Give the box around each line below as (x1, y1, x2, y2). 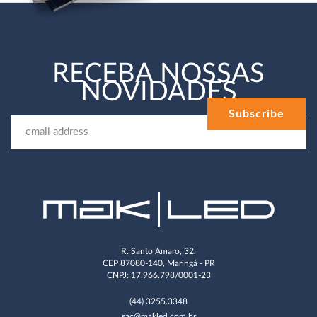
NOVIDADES (80, 79, 237, 106)
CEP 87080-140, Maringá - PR (102, 260, 215, 268)
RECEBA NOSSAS (52, 60, 265, 88)
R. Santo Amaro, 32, (121, 248, 196, 256)
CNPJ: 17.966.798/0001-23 (106, 272, 211, 280)
